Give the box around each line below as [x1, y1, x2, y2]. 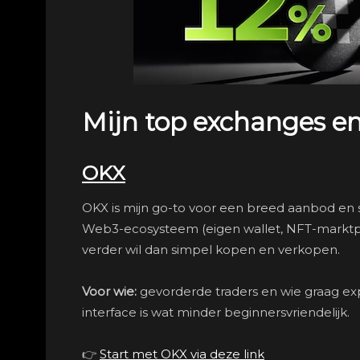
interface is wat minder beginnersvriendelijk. [82, 304, 350, 320]
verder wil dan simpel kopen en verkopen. [82, 241, 340, 257]
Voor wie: [82, 283, 137, 299]
